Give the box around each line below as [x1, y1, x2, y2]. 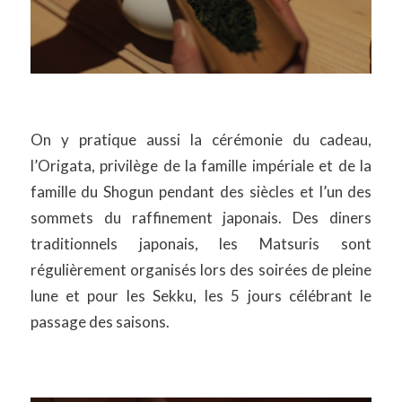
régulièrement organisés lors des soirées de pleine [30, 260, 372, 280]
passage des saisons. [30, 312, 170, 332]
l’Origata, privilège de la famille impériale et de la [30, 156, 372, 176]
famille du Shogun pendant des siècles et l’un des [30, 182, 372, 202]
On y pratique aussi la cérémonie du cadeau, [30, 130, 372, 150]
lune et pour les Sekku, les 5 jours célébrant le [30, 286, 372, 306]
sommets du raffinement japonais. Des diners [30, 208, 372, 228]
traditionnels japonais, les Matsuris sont [30, 234, 372, 254]
